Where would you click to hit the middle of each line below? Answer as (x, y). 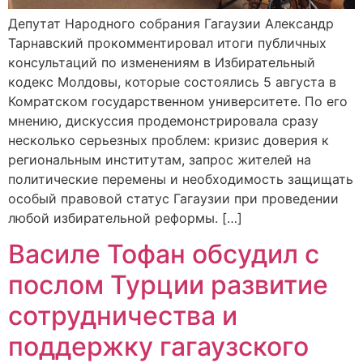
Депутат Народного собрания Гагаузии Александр (171, 24)
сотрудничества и (123, 316)
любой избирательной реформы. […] (125, 218)
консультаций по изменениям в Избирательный (162, 63)
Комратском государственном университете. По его (178, 102)
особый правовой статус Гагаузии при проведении (173, 199)
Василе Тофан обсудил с (164, 254)
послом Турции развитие (168, 285)
